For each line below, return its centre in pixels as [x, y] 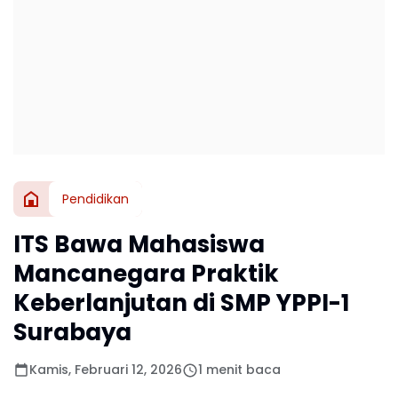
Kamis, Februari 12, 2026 [106, 370]
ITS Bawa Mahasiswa [139, 244]
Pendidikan [96, 199]
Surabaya [72, 332]
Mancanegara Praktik [146, 274]
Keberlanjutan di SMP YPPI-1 [181, 303]
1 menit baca [239, 370]
